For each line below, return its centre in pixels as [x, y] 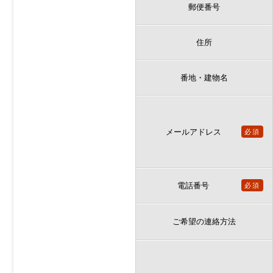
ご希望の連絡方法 [204, 222]
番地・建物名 [204, 78]
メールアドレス [193, 132]
